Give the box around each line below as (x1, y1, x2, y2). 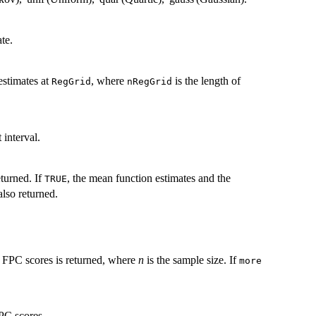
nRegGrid (127, 76, 172, 87)
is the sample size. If (144, 254, 239, 266)
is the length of (172, 75, 241, 87)
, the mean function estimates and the (67, 172, 231, 185)
